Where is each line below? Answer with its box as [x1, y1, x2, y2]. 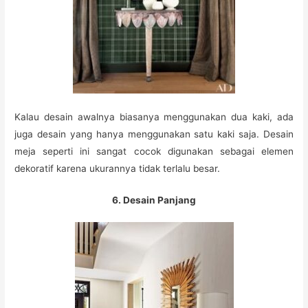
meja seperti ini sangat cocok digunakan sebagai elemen [14, 145, 294, 157]
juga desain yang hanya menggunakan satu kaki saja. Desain [14, 128, 294, 140]
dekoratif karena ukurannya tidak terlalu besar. [14, 162, 221, 174]
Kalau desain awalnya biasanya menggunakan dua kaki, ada [14, 111, 294, 122]
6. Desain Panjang [112, 194, 196, 206]
